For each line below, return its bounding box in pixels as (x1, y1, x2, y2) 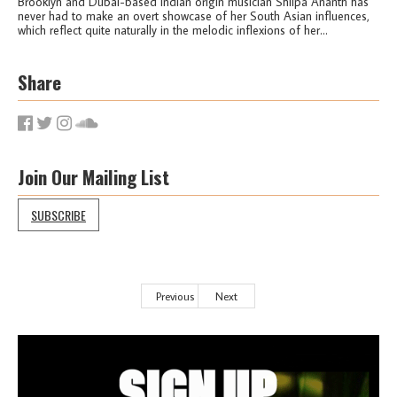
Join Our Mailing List (18, 162, 169, 191)
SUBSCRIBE (31, 205, 86, 224)
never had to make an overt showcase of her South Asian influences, (18, 7, 370, 24)
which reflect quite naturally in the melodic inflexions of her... (18, 21, 328, 38)
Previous (155, 288, 194, 303)
